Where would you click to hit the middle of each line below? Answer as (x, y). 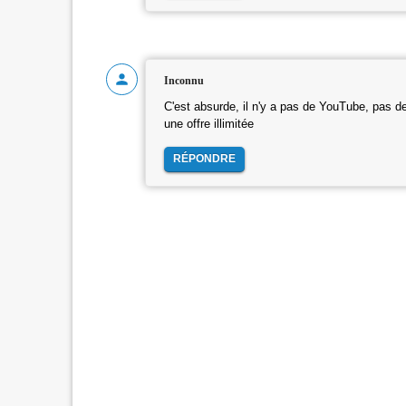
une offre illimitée (208, 124)
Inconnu (184, 80)
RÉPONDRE (204, 158)
